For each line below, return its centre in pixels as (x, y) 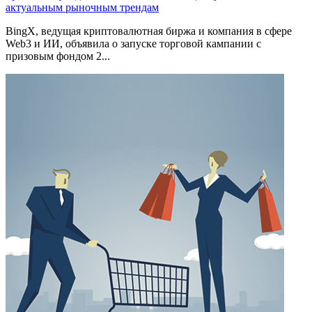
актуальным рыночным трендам (82, 8)
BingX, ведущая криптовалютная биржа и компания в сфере (149, 31)
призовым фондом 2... (58, 56)
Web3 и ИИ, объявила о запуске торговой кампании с (133, 44)
